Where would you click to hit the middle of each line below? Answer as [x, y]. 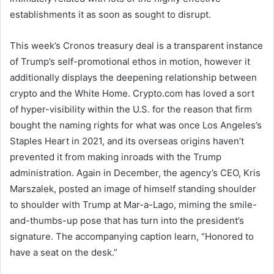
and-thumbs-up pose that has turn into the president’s [127, 220]
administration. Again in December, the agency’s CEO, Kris [135, 172]
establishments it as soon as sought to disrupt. [110, 14]
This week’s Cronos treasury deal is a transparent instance [136, 45]
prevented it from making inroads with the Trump [116, 157]
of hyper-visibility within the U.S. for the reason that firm [131, 109]
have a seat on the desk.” [64, 252]
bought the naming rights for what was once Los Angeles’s [136, 125]
